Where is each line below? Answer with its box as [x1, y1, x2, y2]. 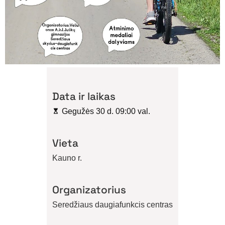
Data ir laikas [52, 89, 116, 103]
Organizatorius [52, 183, 126, 196]
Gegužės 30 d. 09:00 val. [62, 106, 150, 116]
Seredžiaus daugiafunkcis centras [52, 200, 173, 209]
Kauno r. [52, 153, 82, 162]
